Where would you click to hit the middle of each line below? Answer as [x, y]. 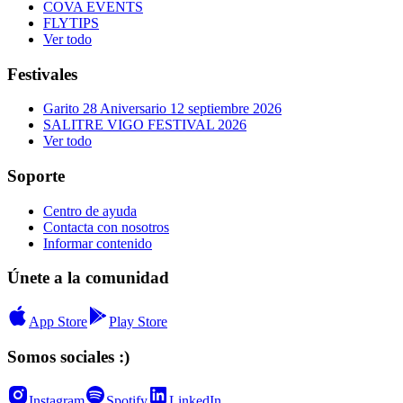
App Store [58, 322]
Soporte [36, 175]
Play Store [138, 322]
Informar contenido [98, 243]
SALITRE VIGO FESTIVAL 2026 [145, 125]
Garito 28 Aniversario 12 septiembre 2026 [162, 109]
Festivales [42, 74]
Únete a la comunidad [88, 278]
